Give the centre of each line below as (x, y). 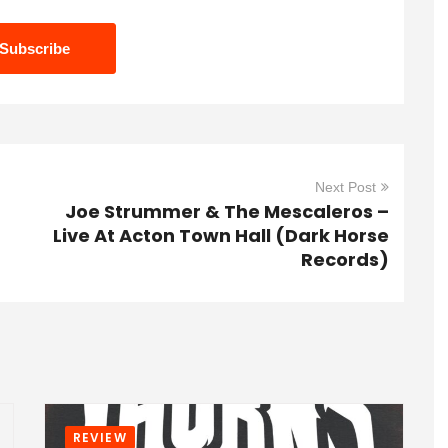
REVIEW (100, 437)
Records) (345, 259)
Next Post (345, 187)
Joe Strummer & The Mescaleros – (227, 211)
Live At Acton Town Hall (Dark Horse (221, 235)
